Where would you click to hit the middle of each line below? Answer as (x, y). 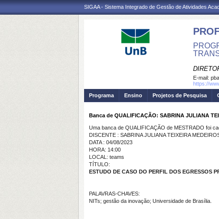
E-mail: (202, 78)
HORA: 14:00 (105, 150)
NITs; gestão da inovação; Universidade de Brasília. (150, 201)
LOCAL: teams (107, 157)
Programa (101, 95)
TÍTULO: (99, 164)
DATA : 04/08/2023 (111, 142)
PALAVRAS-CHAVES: (114, 194)
